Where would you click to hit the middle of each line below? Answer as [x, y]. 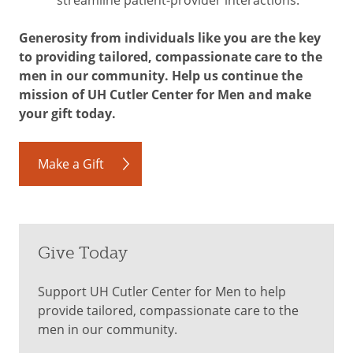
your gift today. [67, 113]
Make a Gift [71, 163]
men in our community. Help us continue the [161, 76]
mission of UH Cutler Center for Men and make [165, 95]
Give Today [83, 253]
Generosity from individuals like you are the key [170, 38]
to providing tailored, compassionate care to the [171, 57]
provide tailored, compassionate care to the [168, 310]
